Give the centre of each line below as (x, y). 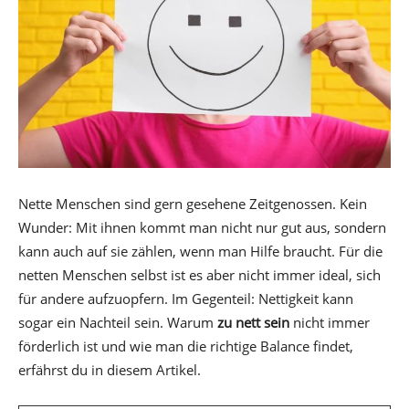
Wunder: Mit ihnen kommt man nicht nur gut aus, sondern (202, 227)
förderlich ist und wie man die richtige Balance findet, (186, 346)
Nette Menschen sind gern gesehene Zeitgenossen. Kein (193, 203)
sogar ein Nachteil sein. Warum (118, 322)
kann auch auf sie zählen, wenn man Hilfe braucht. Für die (200, 251)
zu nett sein (253, 322)
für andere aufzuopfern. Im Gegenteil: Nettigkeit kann (186, 298)
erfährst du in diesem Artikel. (110, 369)
